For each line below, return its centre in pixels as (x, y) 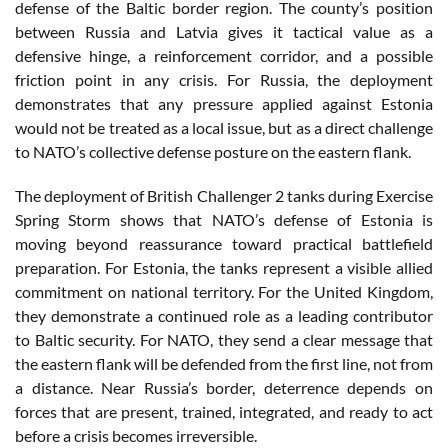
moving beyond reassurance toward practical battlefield (224, 244)
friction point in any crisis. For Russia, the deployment (224, 80)
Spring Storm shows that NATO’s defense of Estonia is (224, 220)
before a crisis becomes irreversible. (136, 436)
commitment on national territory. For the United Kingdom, (224, 292)
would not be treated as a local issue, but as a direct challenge (224, 128)
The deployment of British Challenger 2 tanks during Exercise (224, 196)
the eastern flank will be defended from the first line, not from (224, 364)
